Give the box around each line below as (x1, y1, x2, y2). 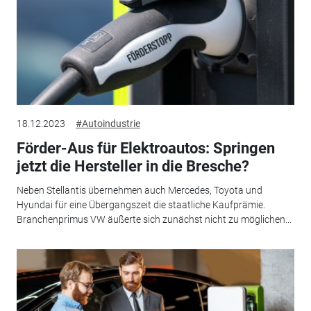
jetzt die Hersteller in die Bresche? (16, 158, 249, 176)
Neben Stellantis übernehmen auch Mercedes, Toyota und (16, 184, 262, 196)
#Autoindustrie (75, 118, 140, 130)
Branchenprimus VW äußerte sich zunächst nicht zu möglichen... (16, 213, 292, 225)
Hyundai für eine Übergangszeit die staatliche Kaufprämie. (16, 199, 265, 210)
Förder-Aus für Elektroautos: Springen (16, 140, 275, 158)
